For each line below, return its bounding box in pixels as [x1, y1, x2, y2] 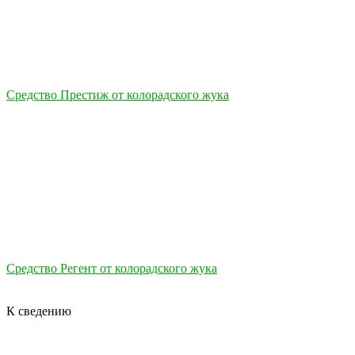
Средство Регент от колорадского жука [6, 261, 217, 275]
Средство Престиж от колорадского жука [6, 87, 229, 101]
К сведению [6, 303, 71, 318]
